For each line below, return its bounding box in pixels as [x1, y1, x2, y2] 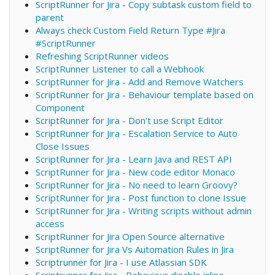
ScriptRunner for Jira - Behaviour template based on [35, 88, 254, 101]
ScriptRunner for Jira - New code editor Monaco [35, 165, 235, 178]
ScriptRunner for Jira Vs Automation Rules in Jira [35, 242, 234, 255]
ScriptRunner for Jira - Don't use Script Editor [35, 114, 223, 126]
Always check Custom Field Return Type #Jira [35, 23, 225, 36]
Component [35, 101, 85, 114]
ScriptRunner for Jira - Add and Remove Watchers [35, 75, 244, 88]
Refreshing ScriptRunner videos [35, 49, 169, 62]
